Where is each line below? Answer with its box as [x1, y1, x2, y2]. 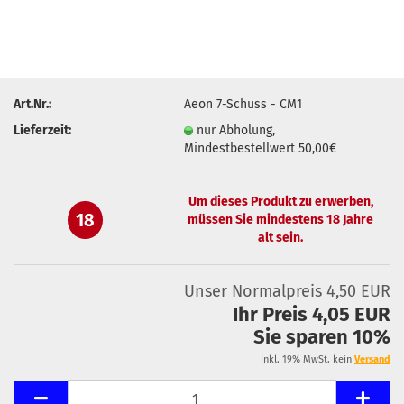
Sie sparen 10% [253, 325, 390, 349]
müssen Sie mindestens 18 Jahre [188, 211, 374, 227]
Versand [354, 353, 390, 365]
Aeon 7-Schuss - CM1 [184, 96, 303, 112]
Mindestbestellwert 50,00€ [184, 140, 337, 156]
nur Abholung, [197, 122, 276, 138]
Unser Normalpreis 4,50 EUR [184, 281, 390, 301]
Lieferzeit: [14, 122, 71, 138]
